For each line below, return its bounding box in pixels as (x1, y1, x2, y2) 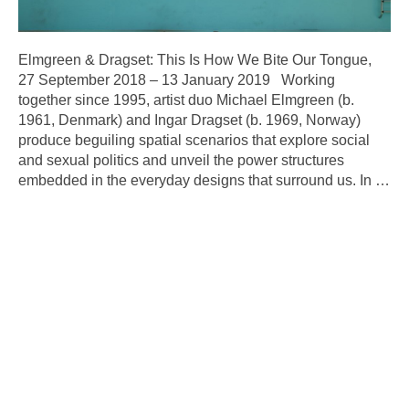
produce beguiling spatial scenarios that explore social (18, 132, 370, 149)
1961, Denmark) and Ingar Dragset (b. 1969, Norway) (18, 112, 361, 129)
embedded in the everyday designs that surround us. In (18, 173, 375, 189)
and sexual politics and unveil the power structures (18, 152, 344, 169)
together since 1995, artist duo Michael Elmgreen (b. (18, 92, 354, 109)
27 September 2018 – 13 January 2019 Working (18, 72, 335, 89)
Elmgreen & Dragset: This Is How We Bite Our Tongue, (18, 52, 372, 68)
